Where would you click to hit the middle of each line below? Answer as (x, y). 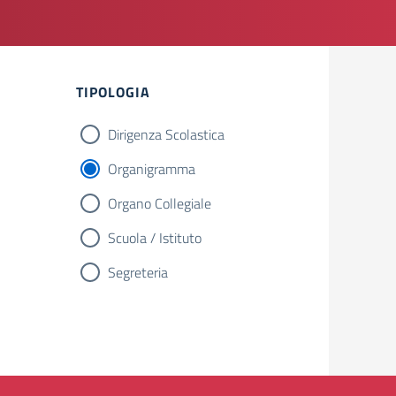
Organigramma (152, 169)
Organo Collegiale (160, 203)
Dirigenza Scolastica (166, 134)
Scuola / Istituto (155, 238)
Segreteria (138, 272)
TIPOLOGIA (113, 92)
